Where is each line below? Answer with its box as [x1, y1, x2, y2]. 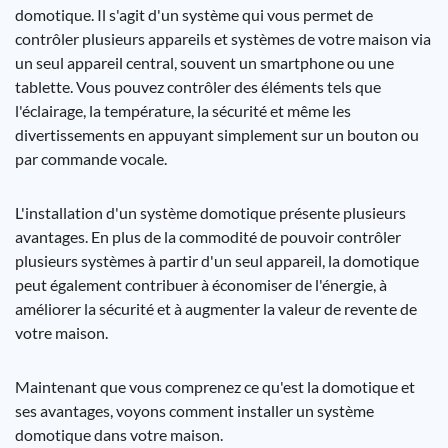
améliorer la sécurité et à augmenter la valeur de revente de [15, 299, 417, 318]
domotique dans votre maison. [15, 425, 223, 444]
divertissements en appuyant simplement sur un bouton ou [15, 125, 419, 144]
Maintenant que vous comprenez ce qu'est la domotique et [15, 377, 415, 396]
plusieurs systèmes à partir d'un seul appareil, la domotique [15, 251, 419, 270]
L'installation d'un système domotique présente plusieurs [15, 203, 406, 222]
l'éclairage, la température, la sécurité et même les [15, 101, 351, 120]
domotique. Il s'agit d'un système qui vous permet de [15, 5, 373, 24]
